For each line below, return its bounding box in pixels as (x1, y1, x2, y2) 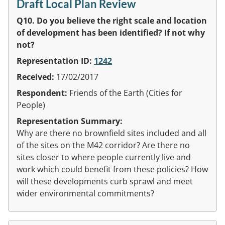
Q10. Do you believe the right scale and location (17, 15, 207, 26)
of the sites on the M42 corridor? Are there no (17, 139, 190, 151)
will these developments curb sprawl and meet (17, 175, 193, 187)
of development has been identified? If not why (17, 27, 205, 38)
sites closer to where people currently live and (17, 151, 191, 163)
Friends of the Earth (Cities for (69, 87, 182, 98)
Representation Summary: (17, 115, 123, 127)
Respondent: (17, 87, 69, 98)
